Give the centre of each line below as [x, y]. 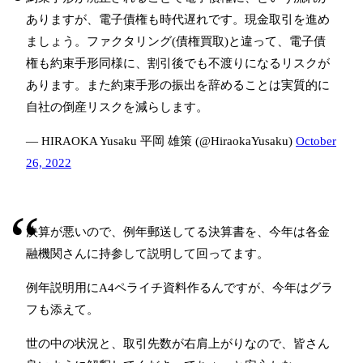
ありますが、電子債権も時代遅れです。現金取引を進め [178, 20]
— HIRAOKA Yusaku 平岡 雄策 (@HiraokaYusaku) [161, 141]
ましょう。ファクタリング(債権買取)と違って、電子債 [176, 42]
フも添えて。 [62, 310]
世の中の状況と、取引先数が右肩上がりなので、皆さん [178, 344]
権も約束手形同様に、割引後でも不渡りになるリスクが [178, 64]
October [316, 141]
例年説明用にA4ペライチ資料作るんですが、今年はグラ [179, 288]
